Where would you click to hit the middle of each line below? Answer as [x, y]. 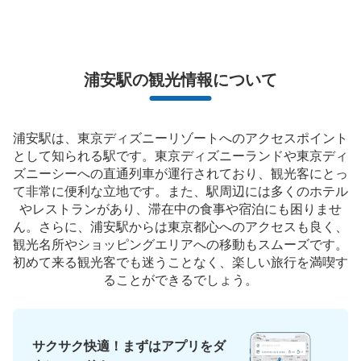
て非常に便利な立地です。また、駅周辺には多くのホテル [180, 191]
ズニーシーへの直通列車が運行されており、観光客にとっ [180, 174]
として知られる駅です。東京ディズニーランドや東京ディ [180, 156]
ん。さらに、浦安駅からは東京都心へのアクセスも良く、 [180, 227]
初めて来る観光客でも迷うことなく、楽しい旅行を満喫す [180, 262]
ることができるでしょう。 [180, 280]
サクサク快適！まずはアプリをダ [129, 345]
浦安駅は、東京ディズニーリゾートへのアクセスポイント [180, 138]
